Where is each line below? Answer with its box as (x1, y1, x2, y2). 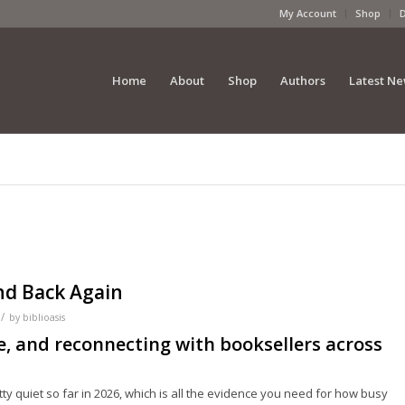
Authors (279, 72, 325, 89)
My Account (279, 6, 336, 20)
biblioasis (23, 311, 65, 324)
